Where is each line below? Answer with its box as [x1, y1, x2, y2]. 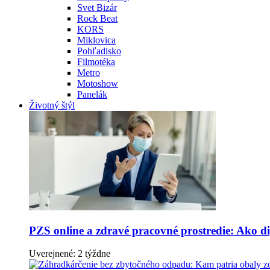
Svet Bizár [77, 2, 117, 13]
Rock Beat [77, 13, 118, 24]
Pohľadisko [77, 45, 121, 56]
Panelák [77, 89, 107, 99]
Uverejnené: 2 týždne [29, 248, 110, 259]
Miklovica [77, 34, 116, 45]
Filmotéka [77, 56, 115, 67]
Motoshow [77, 78, 118, 89]
